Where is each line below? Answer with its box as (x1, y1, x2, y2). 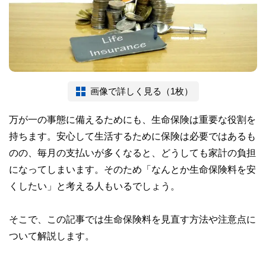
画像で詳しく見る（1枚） (90, 86, 193, 96)
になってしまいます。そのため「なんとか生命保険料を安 (9, 164, 256, 174)
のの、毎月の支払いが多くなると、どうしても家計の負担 (9, 147, 256, 157)
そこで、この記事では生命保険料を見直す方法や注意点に (9, 214, 256, 224)
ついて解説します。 (9, 230, 94, 240)
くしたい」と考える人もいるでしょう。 (9, 180, 180, 191)
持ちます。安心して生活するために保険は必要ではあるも (9, 131, 256, 141)
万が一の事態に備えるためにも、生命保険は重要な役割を (9, 114, 256, 124)
